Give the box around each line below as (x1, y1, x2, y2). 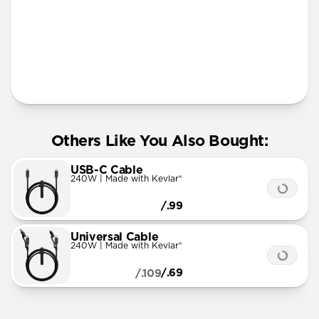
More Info (46, 69, 90, 80)
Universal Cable (70, 231, 159, 244)
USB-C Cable (70, 164, 143, 177)
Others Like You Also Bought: (51, 133, 268, 149)
